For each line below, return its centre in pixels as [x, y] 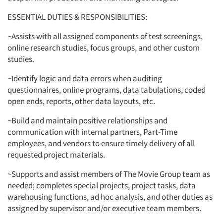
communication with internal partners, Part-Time [92, 132]
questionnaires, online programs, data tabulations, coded [107, 90]
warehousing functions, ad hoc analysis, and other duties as [110, 197]
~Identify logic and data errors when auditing [85, 79]
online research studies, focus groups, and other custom [104, 48]
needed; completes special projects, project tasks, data [102, 186]
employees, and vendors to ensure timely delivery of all [101, 143]
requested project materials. [56, 155]
